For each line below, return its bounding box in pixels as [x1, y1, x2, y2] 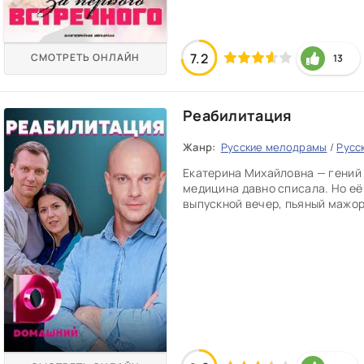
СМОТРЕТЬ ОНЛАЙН [31, 50, 140, 64]
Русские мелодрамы [220, 140, 327, 154]
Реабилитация [183, 106, 292, 125]
